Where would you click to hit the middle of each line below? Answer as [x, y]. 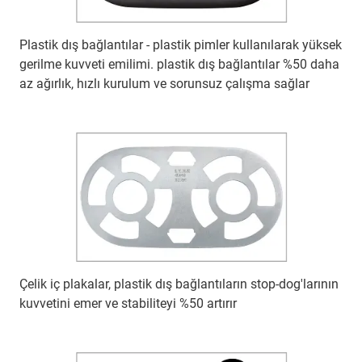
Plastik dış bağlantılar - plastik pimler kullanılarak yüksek [181, 45]
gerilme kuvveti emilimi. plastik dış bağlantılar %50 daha [179, 65]
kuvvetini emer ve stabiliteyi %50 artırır [128, 304]
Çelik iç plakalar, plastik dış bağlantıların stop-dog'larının [179, 284]
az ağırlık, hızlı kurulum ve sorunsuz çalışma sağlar [164, 84]
